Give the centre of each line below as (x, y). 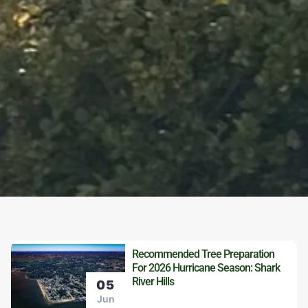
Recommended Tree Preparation (203, 254)
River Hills (153, 282)
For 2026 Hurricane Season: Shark (206, 268)
